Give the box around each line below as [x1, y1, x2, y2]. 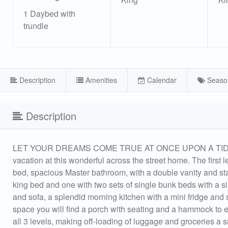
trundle [23, 19, 48, 32]
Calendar [147, 74, 177, 85]
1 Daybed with [23, 7, 75, 19]
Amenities [85, 74, 117, 85]
